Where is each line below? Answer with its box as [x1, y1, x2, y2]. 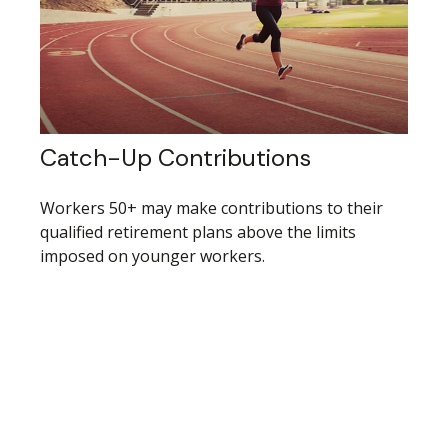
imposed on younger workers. [40, 245, 265, 268]
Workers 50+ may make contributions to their [40, 197, 383, 220]
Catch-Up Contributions [40, 142, 311, 174]
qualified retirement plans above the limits [40, 221, 356, 244]
